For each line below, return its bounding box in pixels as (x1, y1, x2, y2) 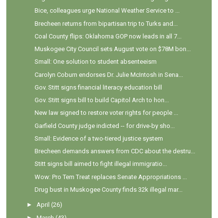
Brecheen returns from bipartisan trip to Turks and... (34, 19, 178, 27)
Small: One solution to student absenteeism (34, 58, 157, 66)
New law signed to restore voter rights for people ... (34, 109, 178, 117)
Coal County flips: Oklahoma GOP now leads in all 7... (34, 32, 182, 40)
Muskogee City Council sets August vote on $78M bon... (34, 45, 191, 53)
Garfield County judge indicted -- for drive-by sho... (34, 122, 175, 129)
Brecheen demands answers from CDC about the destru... (34, 147, 195, 155)
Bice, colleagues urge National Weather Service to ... (34, 7, 180, 15)
